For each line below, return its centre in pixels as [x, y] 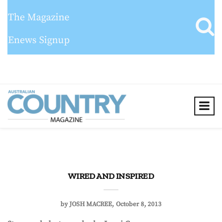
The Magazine [39, 18]
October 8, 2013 [139, 204]
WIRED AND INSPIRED [111, 176]
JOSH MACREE [91, 204]
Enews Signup [39, 40]
